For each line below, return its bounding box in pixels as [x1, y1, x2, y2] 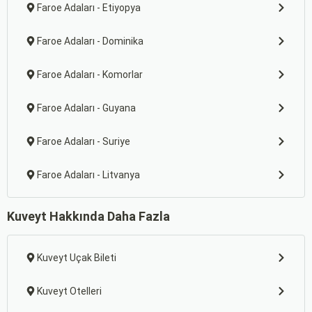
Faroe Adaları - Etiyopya [37, 2, 141, 13]
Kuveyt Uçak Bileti [37, 252, 116, 263]
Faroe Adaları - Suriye [37, 136, 130, 147]
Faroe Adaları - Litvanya [37, 169, 140, 180]
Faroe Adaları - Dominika [37, 36, 143, 47]
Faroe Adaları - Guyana [37, 102, 136, 114]
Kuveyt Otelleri [37, 286, 102, 297]
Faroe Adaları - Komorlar [37, 69, 143, 80]
